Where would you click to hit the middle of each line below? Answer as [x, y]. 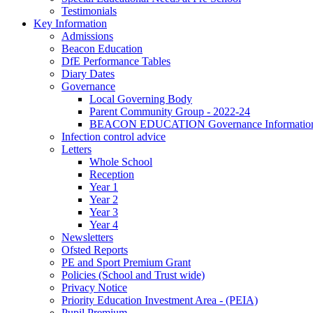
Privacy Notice [94, 287]
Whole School [121, 161]
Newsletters [87, 237]
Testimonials [89, 10]
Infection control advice [114, 136]
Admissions [87, 36]
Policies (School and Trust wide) [133, 275]
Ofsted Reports [95, 249]
